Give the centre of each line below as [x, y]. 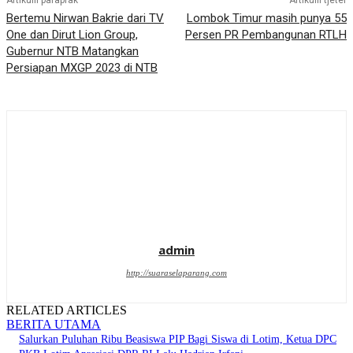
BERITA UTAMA [54, 325]
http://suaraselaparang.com [176, 273]
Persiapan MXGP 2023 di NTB [82, 68]
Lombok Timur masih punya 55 [266, 19]
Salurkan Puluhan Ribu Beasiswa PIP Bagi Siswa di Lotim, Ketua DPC [178, 340]
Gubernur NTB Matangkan [72, 52]
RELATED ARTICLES [67, 310]
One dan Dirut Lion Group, [72, 35]
